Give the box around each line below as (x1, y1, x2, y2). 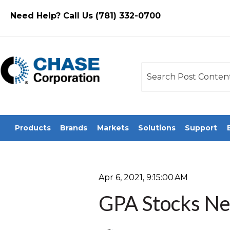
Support (185, 123, 218, 133)
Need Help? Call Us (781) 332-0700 (10, 11, 161, 21)
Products (15, 123, 51, 133)
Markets (97, 123, 129, 133)
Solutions (138, 123, 176, 133)
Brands (60, 123, 88, 133)
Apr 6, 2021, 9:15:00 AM (99, 172, 188, 182)
